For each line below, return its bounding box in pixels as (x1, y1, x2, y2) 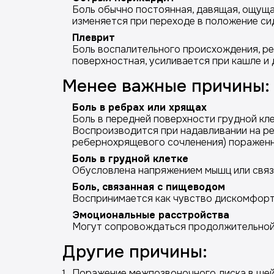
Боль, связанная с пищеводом (72, 180, 225, 193)
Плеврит (72, 31, 115, 44)
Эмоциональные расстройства (72, 209, 229, 221)
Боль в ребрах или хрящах (72, 101, 207, 114)
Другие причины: (62, 241, 207, 263)
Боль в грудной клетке (72, 152, 188, 165)
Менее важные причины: (62, 75, 270, 97)
